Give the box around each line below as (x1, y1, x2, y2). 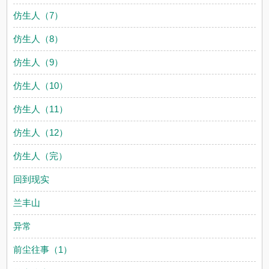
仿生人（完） (13, 151, 68, 161)
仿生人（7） (13, 10, 64, 20)
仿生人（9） (13, 57, 64, 67)
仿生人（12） (13, 127, 68, 138)
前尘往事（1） (13, 244, 73, 255)
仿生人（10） (13, 80, 68, 91)
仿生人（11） (13, 104, 68, 114)
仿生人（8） (13, 34, 64, 44)
